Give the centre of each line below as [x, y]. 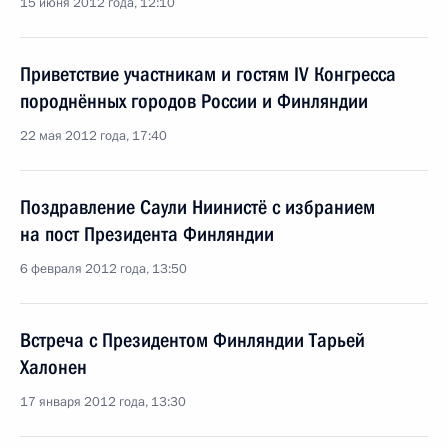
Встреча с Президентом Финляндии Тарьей [192, 340]
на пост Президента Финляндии [147, 234]
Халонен [53, 367]
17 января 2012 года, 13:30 [103, 402]
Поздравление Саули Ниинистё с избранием [197, 207]
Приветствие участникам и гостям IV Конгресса [208, 74]
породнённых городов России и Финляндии [194, 101]
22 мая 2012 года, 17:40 [93, 136]
